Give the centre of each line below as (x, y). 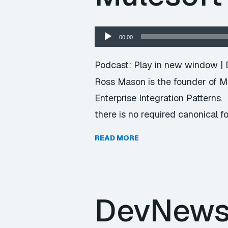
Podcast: (114, 65)
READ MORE (117, 138)
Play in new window (176, 65)
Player (107, 47)
